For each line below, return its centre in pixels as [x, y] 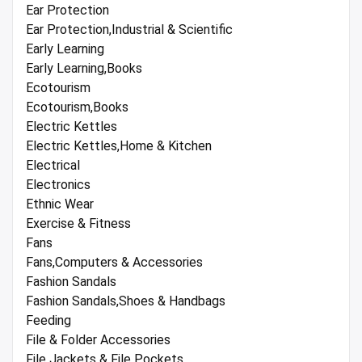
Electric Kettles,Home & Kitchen [119, 146]
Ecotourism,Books [77, 107]
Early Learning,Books [84, 69]
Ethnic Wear [60, 204]
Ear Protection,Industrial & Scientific [129, 30]
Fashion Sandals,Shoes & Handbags [126, 301]
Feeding [48, 321]
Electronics [58, 185]
